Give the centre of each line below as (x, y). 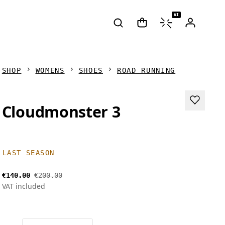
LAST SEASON (28, 153)
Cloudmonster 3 (61, 112)
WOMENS (50, 70)
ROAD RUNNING (146, 70)
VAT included (23, 186)
